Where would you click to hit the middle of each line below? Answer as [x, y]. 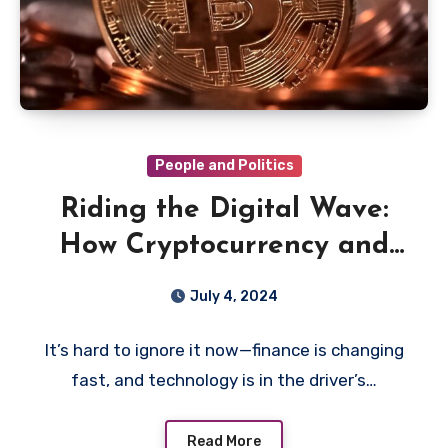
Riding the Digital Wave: [224, 209]
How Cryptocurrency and [224, 245]
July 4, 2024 [234, 296]
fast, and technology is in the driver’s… [224, 379]
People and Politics [224, 165]
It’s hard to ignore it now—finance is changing [224, 349]
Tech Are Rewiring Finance [224, 281]
